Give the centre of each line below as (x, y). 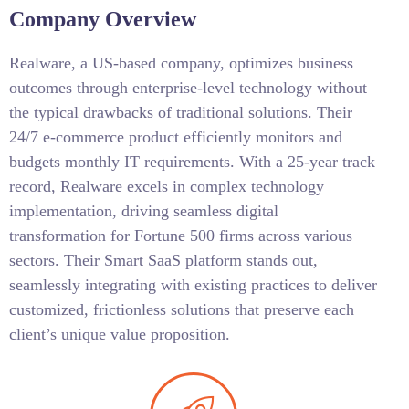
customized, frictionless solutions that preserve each (182, 309)
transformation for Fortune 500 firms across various (181, 236)
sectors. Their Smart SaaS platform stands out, (163, 260)
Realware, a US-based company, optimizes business (181, 63)
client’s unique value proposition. (120, 334)
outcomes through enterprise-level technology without (188, 88)
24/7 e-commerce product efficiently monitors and (176, 137)
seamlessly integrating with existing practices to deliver (193, 285)
